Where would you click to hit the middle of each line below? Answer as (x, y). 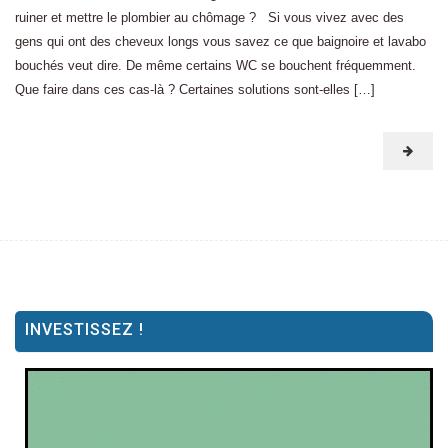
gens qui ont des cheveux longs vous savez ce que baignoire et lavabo (220, 41)
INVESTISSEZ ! (84, 329)
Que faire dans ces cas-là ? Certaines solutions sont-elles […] (195, 89)
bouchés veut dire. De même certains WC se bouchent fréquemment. (215, 65)
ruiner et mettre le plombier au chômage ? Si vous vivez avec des (209, 17)
